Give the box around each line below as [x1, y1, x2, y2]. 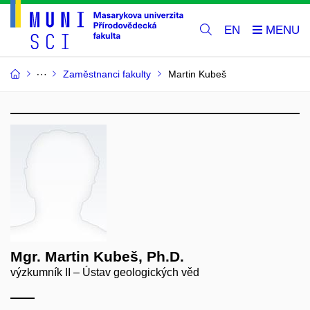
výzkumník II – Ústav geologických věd [10, 266, 199, 279]
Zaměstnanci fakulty [63, 69, 151, 80]
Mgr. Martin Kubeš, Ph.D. [10, 248, 184, 265]
